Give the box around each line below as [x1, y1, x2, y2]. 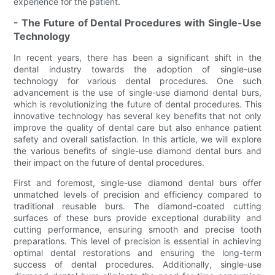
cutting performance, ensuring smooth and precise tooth [14, 223, 261, 234]
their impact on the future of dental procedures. [14, 157, 205, 168]
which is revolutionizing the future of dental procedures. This [14, 98, 261, 109]
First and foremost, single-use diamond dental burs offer [14, 177, 261, 188]
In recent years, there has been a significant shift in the [14, 52, 261, 63]
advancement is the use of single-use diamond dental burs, [14, 87, 261, 98]
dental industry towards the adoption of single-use [14, 63, 261, 74]
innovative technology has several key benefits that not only [14, 110, 261, 121]
